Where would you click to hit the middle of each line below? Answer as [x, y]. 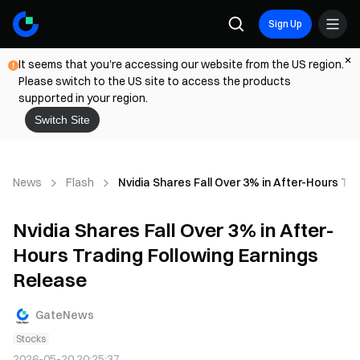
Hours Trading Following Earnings [166, 255]
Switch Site [62, 120]
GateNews [65, 315]
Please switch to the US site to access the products [155, 81]
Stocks [31, 339]
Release [50, 280]
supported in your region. [83, 98]
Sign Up [285, 24]
